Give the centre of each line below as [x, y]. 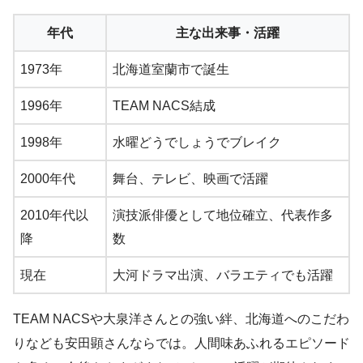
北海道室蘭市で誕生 [171, 69]
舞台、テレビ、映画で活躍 [190, 178]
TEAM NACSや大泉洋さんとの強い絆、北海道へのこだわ [181, 318]
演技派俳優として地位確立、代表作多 [223, 215]
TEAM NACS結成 [164, 105]
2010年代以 [54, 215]
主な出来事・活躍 [228, 32]
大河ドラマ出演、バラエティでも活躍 [223, 275]
